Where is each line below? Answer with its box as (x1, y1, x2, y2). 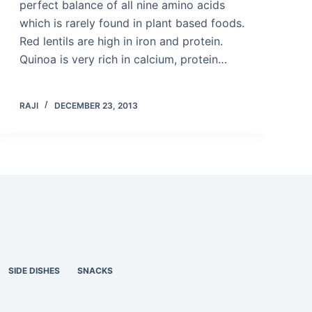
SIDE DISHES (8, 265, 61, 276)
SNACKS (77, 265, 114, 276)
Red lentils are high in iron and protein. (19, 33, 223, 48)
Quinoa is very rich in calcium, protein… (19, 52, 227, 66)
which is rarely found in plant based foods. (19, 15, 244, 30)
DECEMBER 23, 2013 (54, 100, 138, 111)
